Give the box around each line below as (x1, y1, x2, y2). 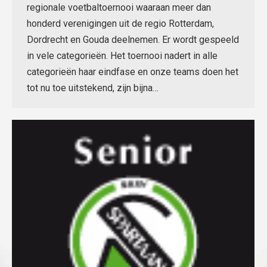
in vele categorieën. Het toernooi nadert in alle (27, 50, 218, 62)
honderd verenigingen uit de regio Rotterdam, (27, 18, 214, 30)
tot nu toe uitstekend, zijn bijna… (27, 82, 159, 94)
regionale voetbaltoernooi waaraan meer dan (27, 2, 211, 14)
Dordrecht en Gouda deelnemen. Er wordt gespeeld (27, 34, 239, 46)
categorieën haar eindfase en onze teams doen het (27, 66, 238, 78)
